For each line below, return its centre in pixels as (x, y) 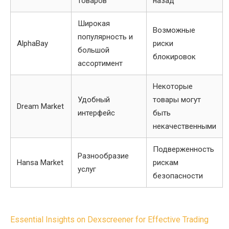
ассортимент (100, 63)
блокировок (174, 57)
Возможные (174, 30)
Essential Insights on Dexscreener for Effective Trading (109, 220)
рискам (166, 163)
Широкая (94, 24)
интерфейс (96, 113)
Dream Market (40, 106)
